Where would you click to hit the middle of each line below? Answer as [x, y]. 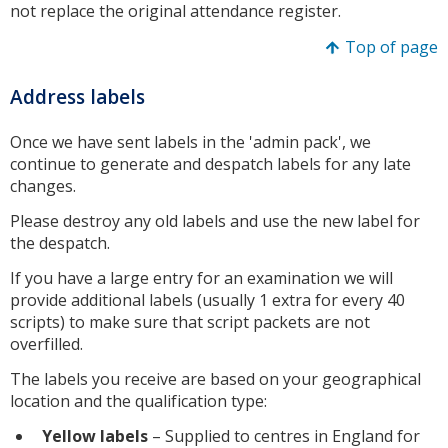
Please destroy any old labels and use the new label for [215, 221]
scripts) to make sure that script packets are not [190, 322]
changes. [45, 186]
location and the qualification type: [140, 400]
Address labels [77, 96]
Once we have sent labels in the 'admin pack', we [190, 142]
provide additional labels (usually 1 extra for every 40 [207, 300]
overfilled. [48, 344]
